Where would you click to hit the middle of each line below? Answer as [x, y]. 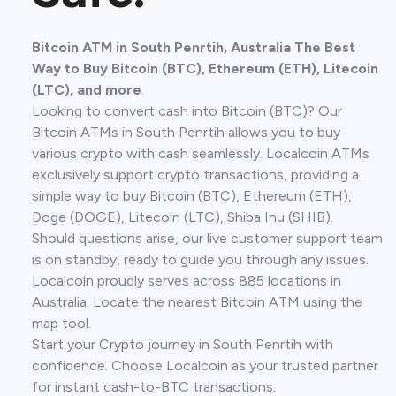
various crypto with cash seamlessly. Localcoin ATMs [201, 153]
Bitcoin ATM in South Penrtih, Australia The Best [194, 47]
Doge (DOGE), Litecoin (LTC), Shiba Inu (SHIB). [183, 217]
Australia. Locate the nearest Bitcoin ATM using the [197, 302]
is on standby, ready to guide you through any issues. [200, 259]
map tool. [61, 323]
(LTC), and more [87, 90]
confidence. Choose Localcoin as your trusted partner [205, 366]
